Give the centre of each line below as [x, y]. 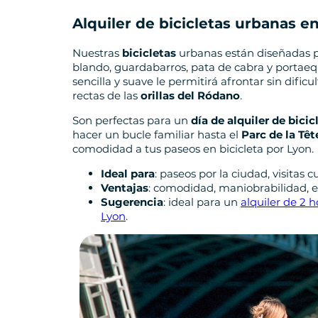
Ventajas [125, 187]
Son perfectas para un [132, 120]
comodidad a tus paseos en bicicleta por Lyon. [193, 148]
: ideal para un [202, 202]
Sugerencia [132, 202]
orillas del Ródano [190, 95]
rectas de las [106, 95]
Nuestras [97, 53]
